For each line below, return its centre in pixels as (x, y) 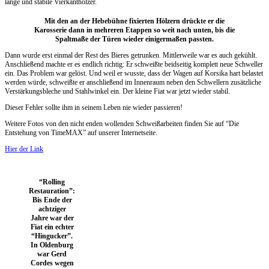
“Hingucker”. (52, 236)
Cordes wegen (52, 263)
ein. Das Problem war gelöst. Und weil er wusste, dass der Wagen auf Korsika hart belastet (134, 73)
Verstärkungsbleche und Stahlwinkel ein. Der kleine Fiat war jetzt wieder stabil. (117, 91)
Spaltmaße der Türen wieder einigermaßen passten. (134, 39)
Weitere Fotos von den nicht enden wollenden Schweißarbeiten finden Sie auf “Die (122, 123)
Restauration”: (52, 191)
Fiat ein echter (52, 227)
